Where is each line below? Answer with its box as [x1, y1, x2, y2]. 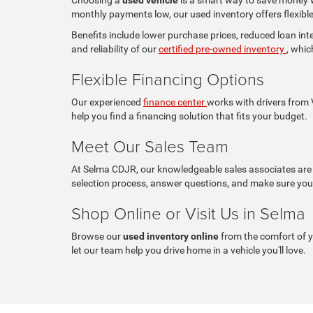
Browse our [71, 230, 123, 242]
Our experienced [71, 96, 143, 108]
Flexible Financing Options [71, 66, 264, 90]
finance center [143, 96, 207, 108]
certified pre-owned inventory [159, 43, 286, 54]
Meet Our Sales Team [71, 133, 228, 157]
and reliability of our [71, 43, 159, 54]
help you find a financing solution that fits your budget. [71, 110, 307, 122]
